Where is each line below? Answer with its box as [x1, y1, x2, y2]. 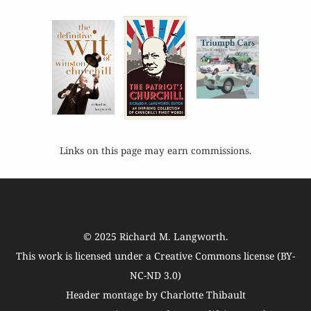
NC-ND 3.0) [130, 268, 181, 282]
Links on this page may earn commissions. [60, 143, 251, 157]
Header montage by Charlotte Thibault [65, 287, 246, 301]
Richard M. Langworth [119, 229, 226, 243]
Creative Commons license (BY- [154, 249, 295, 262]
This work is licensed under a [16, 249, 154, 262]
